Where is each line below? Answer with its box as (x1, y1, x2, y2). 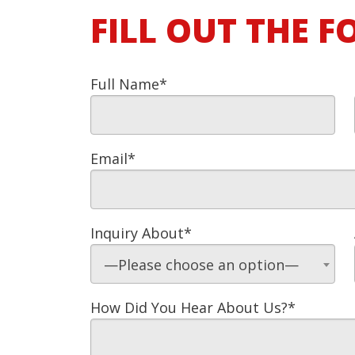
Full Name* (90, 74, 167, 94)
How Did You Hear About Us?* (90, 297, 296, 317)
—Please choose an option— (104, 254, 299, 274)
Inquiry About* (90, 223, 192, 242)
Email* (90, 148, 136, 168)
